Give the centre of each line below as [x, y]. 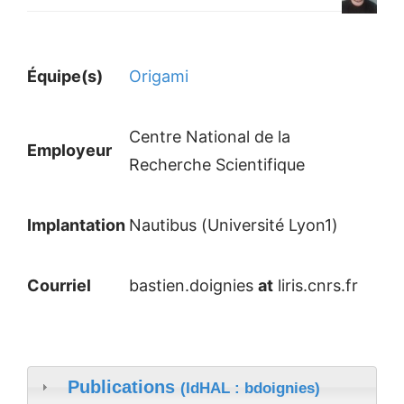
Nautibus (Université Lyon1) [234, 225]
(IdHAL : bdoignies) [250, 388]
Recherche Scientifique [217, 165]
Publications [124, 386]
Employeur [71, 150]
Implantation [78, 225]
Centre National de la [210, 137]
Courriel [61, 285]
